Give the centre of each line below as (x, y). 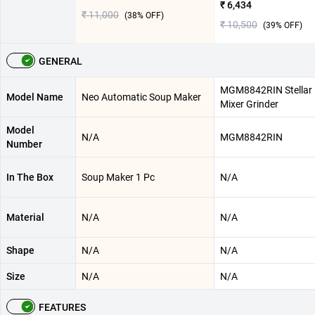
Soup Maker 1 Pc (118, 178)
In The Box (30, 178)
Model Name (35, 97)
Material (25, 218)
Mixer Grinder (249, 104)
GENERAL (60, 62)
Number (24, 144)
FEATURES (62, 308)
